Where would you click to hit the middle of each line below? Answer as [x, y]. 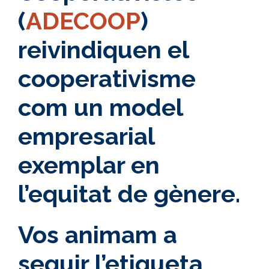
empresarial [86, 136]
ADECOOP [83, 20]
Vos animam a [98, 234]
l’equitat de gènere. [129, 193]
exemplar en [89, 165]
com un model [100, 107]
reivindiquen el [103, 49]
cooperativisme [107, 78]
